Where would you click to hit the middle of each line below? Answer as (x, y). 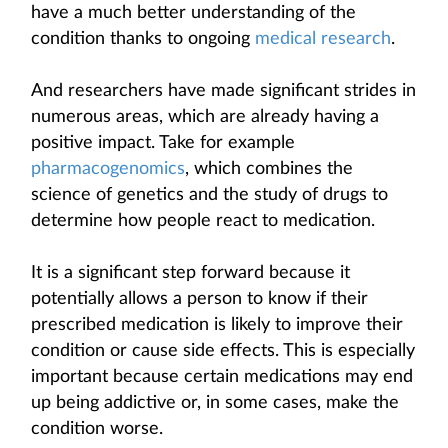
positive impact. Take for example (163, 143)
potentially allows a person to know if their (199, 299)
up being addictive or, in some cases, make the (215, 403)
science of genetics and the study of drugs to (209, 195)
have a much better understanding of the (193, 13)
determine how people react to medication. (203, 221)
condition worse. (97, 429)
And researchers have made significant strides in (223, 91)
